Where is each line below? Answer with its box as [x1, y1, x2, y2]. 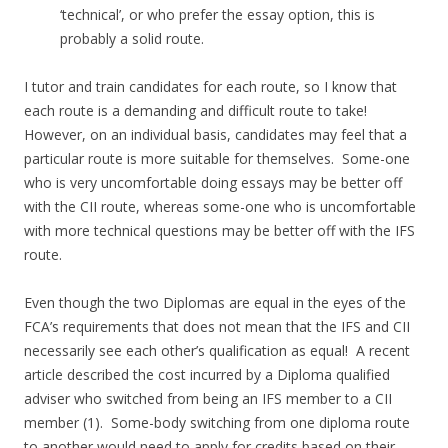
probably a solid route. [60, 29, 204, 49]
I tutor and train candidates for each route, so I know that [24, 77, 397, 97]
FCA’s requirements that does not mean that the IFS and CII [24, 317, 410, 337]
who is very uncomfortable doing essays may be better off [24, 173, 402, 193]
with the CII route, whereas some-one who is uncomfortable [24, 197, 416, 217]
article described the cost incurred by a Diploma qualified [24, 365, 390, 385]
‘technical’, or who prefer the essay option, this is [60, 5, 375, 25]
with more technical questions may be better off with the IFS [24, 221, 415, 241]
